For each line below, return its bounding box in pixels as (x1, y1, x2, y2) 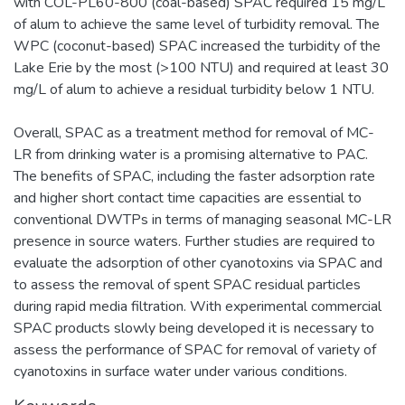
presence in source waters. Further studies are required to (14, 231, 375, 251)
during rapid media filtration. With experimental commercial (14, 296, 381, 316)
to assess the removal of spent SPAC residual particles (14, 274, 361, 295)
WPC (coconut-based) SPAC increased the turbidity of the (14, 35, 381, 56)
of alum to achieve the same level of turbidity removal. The (14, 14, 380, 34)
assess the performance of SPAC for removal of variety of (14, 339, 376, 360)
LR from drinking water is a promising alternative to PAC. (14, 144, 368, 165)
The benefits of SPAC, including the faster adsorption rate (14, 165, 375, 186)
